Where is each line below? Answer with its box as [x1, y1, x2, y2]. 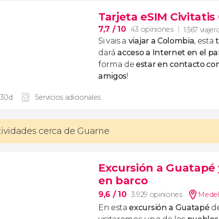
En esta [98, 203, 130, 212]
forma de [98, 60, 136, 69]
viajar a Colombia [128, 36, 195, 45]
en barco [98, 174, 148, 187]
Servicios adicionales [34, 93, 101, 102]
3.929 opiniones [131, 190, 182, 199]
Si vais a [98, 36, 129, 45]
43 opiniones [131, 25, 174, 34]
